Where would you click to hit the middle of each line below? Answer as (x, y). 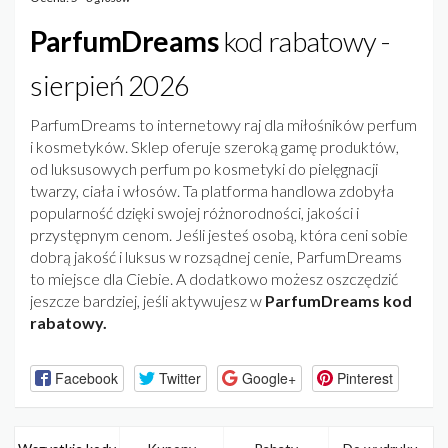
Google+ (268, 377)
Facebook (86, 377)
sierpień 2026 (110, 85)
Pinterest (364, 377)
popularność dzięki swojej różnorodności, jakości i (194, 213)
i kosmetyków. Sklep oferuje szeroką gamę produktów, (214, 147)
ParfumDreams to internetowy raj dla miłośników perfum (223, 125)
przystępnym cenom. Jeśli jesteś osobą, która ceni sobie (219, 235)
